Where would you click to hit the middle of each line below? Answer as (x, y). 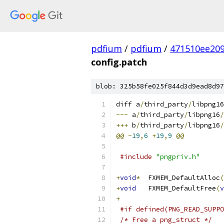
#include (136, 157)
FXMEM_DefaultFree (182, 188)
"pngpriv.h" (178, 157)
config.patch (119, 62)
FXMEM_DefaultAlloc (184, 178)
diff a (128, 104)
